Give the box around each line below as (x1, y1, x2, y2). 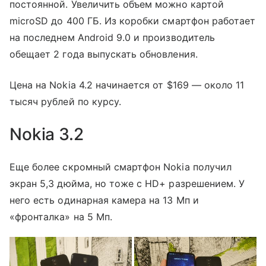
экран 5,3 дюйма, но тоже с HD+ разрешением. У (9, 178, 245, 190)
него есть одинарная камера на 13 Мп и (9, 194, 199, 207)
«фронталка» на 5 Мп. (9, 211, 112, 223)
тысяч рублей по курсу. (9, 96, 122, 108)
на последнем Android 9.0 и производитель (9, 31, 215, 44)
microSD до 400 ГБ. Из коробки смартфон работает (9, 15, 256, 27)
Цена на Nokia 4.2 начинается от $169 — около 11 (9, 79, 245, 91)
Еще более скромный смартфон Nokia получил (9, 161, 232, 173)
